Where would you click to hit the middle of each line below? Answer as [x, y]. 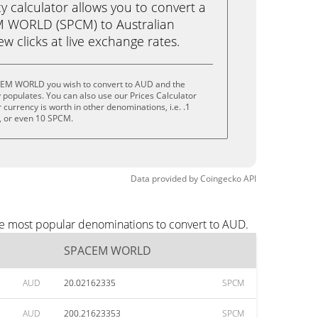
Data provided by [164, 179]
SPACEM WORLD [108, 251]
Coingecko [221, 179]
